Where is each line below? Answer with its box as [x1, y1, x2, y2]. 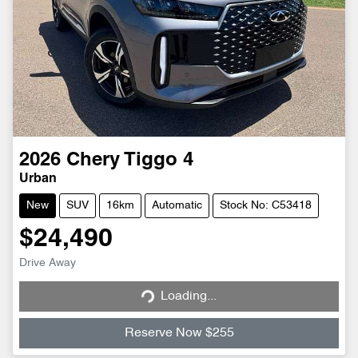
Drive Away [19, 257, 76, 268]
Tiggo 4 [124, 151, 193, 169]
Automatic [152, 200, 202, 211]
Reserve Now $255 [124, 326, 234, 340]
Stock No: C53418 [220, 200, 312, 211]
